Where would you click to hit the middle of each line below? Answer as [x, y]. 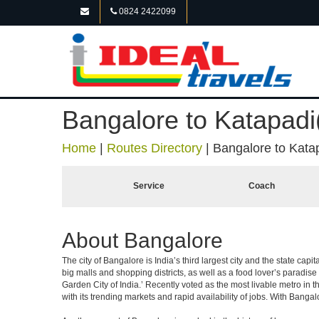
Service [149, 186]
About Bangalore [142, 240]
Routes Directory [155, 148]
